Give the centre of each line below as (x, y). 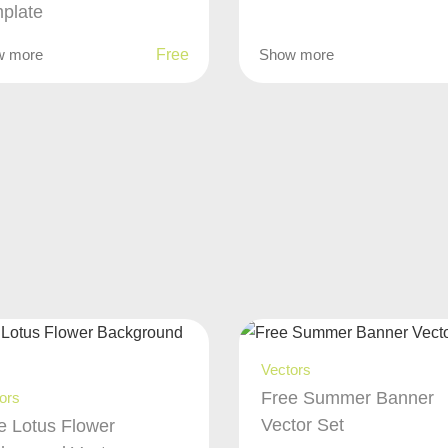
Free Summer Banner (348, 397)
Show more (297, 54)
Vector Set (303, 424)
